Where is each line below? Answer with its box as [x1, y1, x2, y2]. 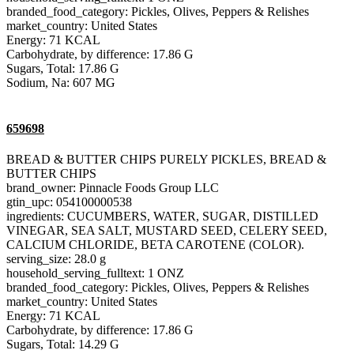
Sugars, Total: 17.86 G [6, 62, 119, 76]
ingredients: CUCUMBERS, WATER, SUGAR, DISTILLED [6, 209, 318, 223]
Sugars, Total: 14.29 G [6, 337, 119, 351]
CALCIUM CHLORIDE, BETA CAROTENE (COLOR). [6, 237, 304, 251]
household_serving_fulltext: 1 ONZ [6, 265, 184, 280]
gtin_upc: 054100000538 [6, 194, 132, 209]
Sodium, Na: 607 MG [6, 76, 115, 90]
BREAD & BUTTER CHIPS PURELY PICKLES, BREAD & [6, 152, 326, 166]
